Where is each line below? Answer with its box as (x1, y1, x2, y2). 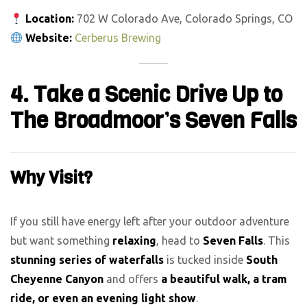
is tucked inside (164, 254, 246, 266)
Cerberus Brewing (75, 32, 162, 45)
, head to (156, 234, 203, 247)
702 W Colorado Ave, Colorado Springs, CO (74, 12, 293, 25)
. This (263, 234, 290, 247)
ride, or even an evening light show (10, 292, 196, 304)
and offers (103, 273, 161, 285)
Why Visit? (10, 166, 93, 191)
